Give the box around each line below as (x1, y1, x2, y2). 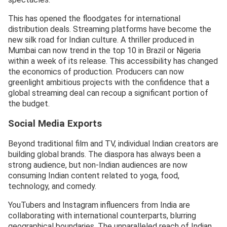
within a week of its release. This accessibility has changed (8, 56, 218, 66)
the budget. (8, 98, 50, 108)
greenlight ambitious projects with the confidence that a (8, 77, 209, 87)
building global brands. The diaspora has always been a (8, 149, 201, 160)
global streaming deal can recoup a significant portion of (8, 88, 208, 98)
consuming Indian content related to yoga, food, (8, 171, 179, 181)
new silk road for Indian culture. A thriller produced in (8, 34, 194, 45)
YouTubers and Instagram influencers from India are (8, 200, 190, 210)
